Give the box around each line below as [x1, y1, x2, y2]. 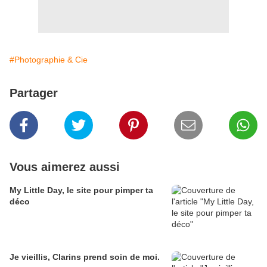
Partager [10, 86, 58, 100]
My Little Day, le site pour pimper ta [10, 185, 153, 195]
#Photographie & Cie [10, 55, 88, 65]
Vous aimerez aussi [10, 160, 120, 174]
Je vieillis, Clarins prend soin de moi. [10, 252, 160, 262]
